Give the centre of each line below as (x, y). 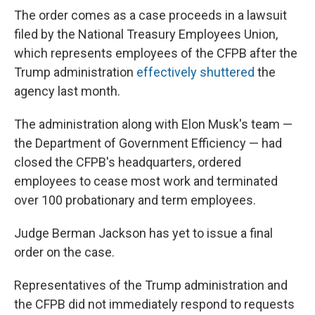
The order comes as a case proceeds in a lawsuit (150, 15)
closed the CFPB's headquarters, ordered (128, 162)
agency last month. (67, 91)
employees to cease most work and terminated (146, 181)
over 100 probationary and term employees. (135, 200)
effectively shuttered (195, 72)
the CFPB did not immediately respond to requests (154, 304)
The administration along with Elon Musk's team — (153, 124)
